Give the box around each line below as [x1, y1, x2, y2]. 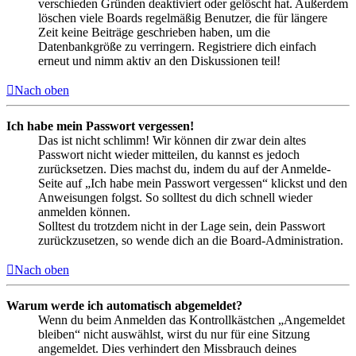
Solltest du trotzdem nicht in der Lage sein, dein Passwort [38, 219, 325, 234]
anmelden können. [38, 205, 130, 219]
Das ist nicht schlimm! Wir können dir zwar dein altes [38, 133, 306, 148]
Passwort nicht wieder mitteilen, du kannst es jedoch [38, 148, 300, 162]
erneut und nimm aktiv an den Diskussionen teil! [38, 54, 281, 68]
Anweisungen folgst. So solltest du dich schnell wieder [38, 191, 312, 205]
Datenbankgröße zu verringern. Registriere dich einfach [38, 40, 316, 54]
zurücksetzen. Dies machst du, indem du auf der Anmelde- [38, 162, 331, 176]
